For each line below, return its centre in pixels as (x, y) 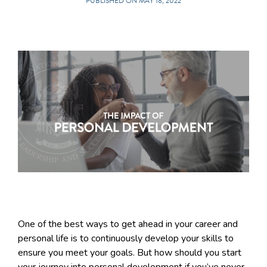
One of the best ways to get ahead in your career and (128, 224)
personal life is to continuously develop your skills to (126, 238)
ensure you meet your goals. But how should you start (130, 252)
